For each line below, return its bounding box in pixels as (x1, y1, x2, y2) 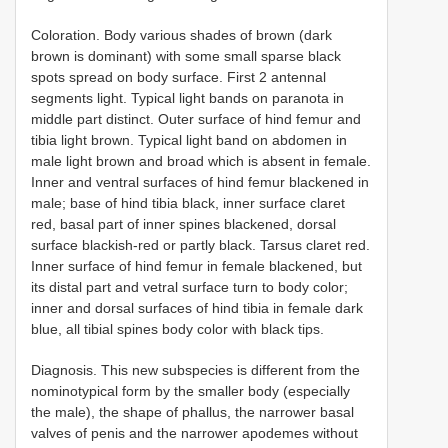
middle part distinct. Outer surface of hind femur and (31, 111, 361, 128)
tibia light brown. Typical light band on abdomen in (31, 132, 347, 149)
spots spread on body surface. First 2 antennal (31, 69, 326, 86)
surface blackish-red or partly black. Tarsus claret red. (31, 237, 370, 254)
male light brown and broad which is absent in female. (31, 153, 371, 170)
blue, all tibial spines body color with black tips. (31, 321, 324, 338)
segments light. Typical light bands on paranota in (31, 90, 344, 107)
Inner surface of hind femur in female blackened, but (31, 258, 362, 275)
